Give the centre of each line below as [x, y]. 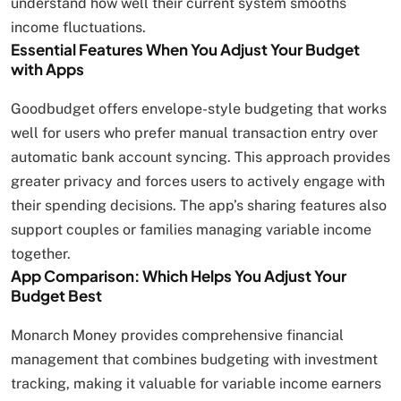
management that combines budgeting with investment [194, 359]
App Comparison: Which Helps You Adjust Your [179, 275]
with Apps [47, 68]
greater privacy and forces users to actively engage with [198, 181]
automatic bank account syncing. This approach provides [200, 157]
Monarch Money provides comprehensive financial [177, 335]
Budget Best [56, 295]
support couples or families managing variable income [191, 229]
